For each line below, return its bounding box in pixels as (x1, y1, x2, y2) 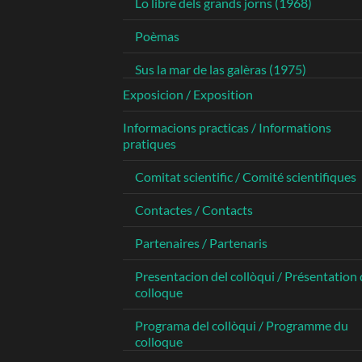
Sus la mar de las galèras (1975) (135, 61, 306, 78)
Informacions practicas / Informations (123, 120, 331, 136)
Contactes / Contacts (135, 202, 253, 218)
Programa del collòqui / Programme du (135, 318, 348, 334)
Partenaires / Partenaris (135, 235, 267, 251)
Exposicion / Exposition (123, 86, 253, 103)
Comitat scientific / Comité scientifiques (135, 169, 356, 185)
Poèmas (135, 28, 179, 44)
